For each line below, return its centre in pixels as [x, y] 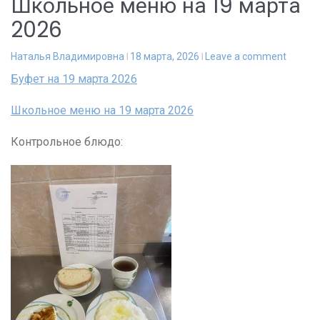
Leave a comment [246, 56]
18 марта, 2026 [165, 56]
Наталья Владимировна [67, 56]
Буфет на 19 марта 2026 [74, 79]
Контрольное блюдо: [67, 141]
